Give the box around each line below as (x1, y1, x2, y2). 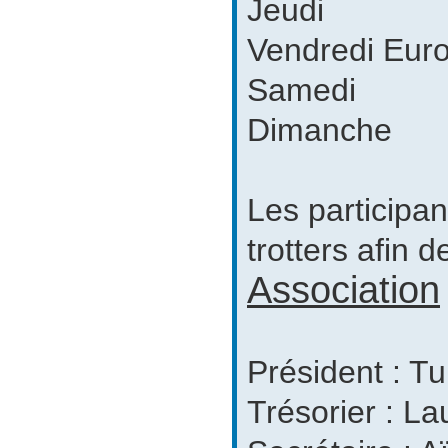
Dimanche (247, 112, 392, 148)
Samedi (247, 72, 356, 108)
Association (247, 269, 440, 311)
